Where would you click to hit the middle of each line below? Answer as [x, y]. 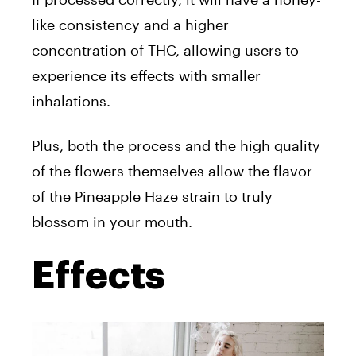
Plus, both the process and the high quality [176, 145]
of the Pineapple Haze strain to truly [152, 196]
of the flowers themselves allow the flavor [172, 170]
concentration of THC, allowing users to [165, 50]
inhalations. [71, 101]
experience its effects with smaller [146, 75]
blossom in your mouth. [112, 221]
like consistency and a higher [130, 24]
